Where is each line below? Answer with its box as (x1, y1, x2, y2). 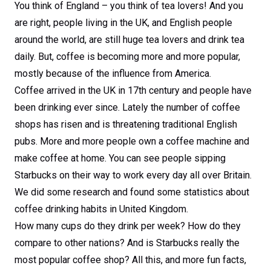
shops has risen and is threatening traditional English (15, 119, 237, 130)
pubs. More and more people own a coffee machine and (15, 135, 249, 147)
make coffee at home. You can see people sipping (15, 152, 226, 164)
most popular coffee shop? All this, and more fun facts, (15, 254, 246, 266)
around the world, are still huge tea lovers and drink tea (15, 34, 244, 45)
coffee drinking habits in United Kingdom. (15, 203, 188, 215)
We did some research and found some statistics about (15, 186, 249, 198)
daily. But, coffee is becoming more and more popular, (15, 51, 240, 62)
